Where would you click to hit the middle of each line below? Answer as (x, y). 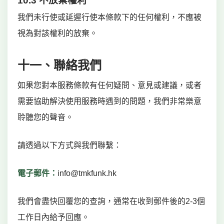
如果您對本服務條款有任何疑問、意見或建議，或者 (109, 85)
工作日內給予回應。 (53, 217)
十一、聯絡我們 (59, 65)
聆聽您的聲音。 (45, 117)
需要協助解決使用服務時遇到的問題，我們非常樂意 (109, 101)
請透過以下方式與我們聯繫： (69, 145)
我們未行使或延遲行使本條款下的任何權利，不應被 (109, 17)
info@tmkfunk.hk (87, 173)
